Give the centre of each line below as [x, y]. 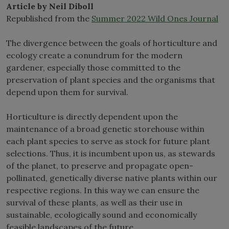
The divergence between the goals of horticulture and [112, 43]
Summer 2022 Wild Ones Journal [155, 18]
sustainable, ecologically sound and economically [101, 214]
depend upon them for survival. [68, 92]
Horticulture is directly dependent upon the [92, 116]
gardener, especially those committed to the [93, 67]
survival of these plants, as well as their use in [94, 202]
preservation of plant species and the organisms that [111, 79]
